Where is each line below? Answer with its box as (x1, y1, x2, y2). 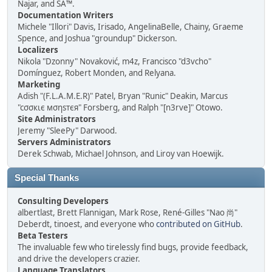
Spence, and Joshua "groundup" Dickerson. (18, 33, 177, 44)
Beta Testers (18, 230, 68, 241)
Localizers (18, 44, 58, 55)
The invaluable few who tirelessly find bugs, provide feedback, (18, 242, 248, 253)
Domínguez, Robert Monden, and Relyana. (18, 67, 176, 78)
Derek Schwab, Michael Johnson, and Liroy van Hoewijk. (18, 148, 224, 159)
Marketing (18, 79, 60, 90)
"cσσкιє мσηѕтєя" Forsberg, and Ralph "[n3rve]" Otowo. (18, 102, 223, 113)
